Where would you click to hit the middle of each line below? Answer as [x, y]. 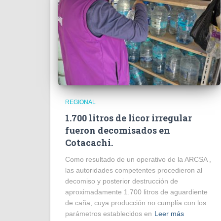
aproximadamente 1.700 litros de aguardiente [136, 192]
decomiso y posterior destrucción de [122, 181]
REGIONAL [80, 102]
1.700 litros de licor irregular [129, 118]
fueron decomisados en [118, 130]
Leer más [169, 213]
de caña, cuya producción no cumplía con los [136, 203]
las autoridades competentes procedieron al [134, 170]
